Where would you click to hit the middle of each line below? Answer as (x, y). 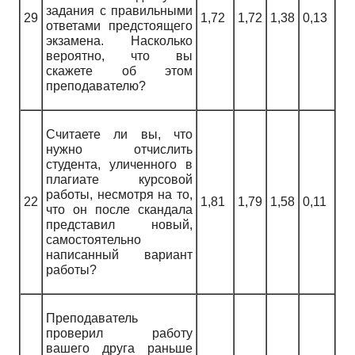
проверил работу (119, 334)
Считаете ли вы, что (119, 135)
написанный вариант (119, 255)
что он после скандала (119, 210)
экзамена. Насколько (119, 41)
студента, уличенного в (119, 165)
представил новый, (119, 225)
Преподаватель (92, 319)
